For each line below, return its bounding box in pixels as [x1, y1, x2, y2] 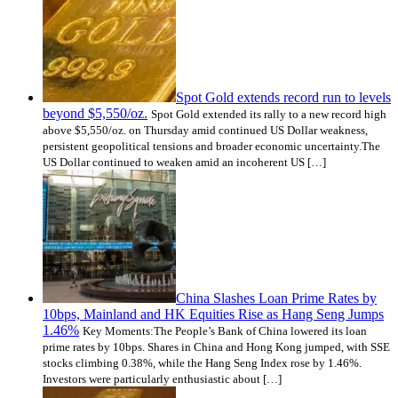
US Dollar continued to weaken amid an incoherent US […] [43, 155, 326, 169]
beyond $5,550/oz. [43, 105, 147, 121]
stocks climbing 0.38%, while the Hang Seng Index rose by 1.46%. [43, 355, 362, 370]
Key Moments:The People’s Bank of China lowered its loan [83, 323, 367, 338]
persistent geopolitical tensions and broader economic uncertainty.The [43, 139, 380, 153]
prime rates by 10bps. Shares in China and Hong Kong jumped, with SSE [43, 339, 390, 354]
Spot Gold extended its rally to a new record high [151, 107, 386, 121]
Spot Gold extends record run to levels [176, 89, 391, 105]
